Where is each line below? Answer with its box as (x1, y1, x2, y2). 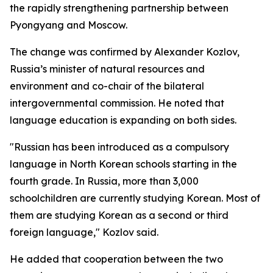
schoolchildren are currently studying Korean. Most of (10, 192, 260, 204)
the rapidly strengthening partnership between (10, 2, 229, 14)
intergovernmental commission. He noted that (10, 97, 224, 109)
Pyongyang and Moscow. (10, 19, 127, 31)
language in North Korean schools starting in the (10, 158, 237, 170)
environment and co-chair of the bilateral (10, 80, 204, 92)
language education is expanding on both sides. (10, 114, 236, 126)
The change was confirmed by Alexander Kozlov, (10, 46, 239, 58)
